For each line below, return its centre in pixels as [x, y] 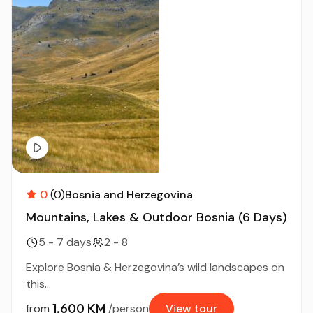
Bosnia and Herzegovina [129, 194]
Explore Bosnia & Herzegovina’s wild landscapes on [155, 267]
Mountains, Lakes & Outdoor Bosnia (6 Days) [156, 217]
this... [38, 284]
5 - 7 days [65, 242]
